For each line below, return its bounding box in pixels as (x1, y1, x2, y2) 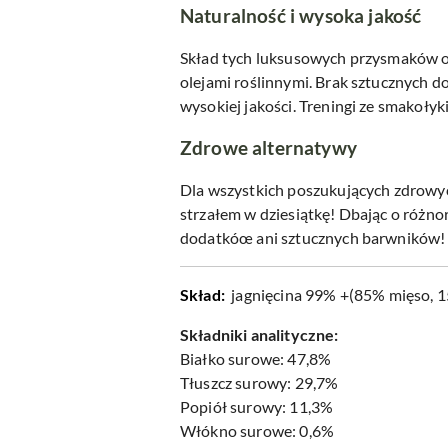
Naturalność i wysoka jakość (180, 5, 422, 28)
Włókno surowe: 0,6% (180, 421, 335, 441)
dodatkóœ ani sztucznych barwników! (180, 228, 446, 248)
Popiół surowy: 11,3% (180, 397, 334, 417)
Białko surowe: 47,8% (180, 349, 332, 369)
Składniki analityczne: (180, 325, 339, 345)
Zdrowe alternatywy (180, 137, 357, 160)
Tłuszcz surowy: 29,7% (180, 373, 339, 393)
